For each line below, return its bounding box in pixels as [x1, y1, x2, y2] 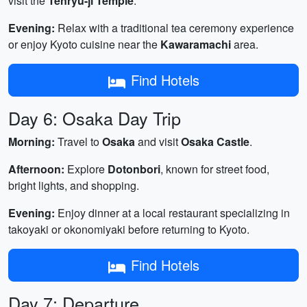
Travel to [55, 134, 102, 149]
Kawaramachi [160, 36, 231, 52]
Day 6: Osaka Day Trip [8, 106, 181, 130]
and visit [135, 134, 181, 149]
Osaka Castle [181, 134, 249, 149]
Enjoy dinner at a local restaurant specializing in [55, 205, 290, 221]
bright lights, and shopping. [8, 177, 139, 193]
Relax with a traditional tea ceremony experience [55, 20, 294, 36]
